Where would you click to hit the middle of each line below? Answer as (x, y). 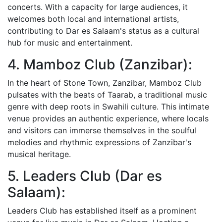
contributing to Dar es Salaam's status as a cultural (103, 30)
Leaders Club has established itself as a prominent (102, 210)
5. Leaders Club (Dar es (85, 176)
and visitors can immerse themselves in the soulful (102, 130)
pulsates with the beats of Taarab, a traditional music (107, 94)
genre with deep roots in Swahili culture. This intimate (108, 106)
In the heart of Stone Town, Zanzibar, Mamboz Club (105, 83)
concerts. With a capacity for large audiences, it (98, 7)
